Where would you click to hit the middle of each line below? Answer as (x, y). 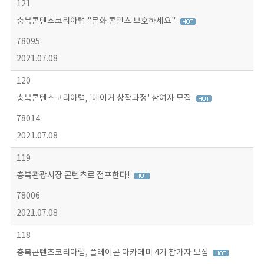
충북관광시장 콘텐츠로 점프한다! (74, 176)
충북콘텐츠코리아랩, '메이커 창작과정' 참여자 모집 (105, 98)
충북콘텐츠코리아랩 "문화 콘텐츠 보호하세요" (97, 21)
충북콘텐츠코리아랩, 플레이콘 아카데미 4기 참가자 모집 (113, 253)
